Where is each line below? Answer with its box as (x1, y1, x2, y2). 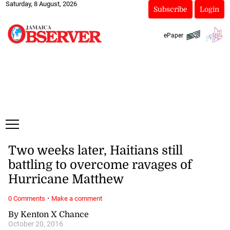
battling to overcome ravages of (8, 158, 192, 172)
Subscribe (153, 5, 187, 13)
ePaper (163, 31, 183, 39)
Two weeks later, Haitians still (8, 143, 183, 158)
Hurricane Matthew (8, 172, 124, 187)
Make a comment (51, 194, 102, 202)
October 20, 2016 (8, 219, 63, 228)
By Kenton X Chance (8, 209, 89, 219)
